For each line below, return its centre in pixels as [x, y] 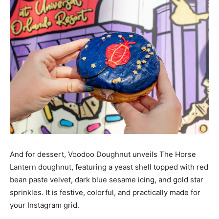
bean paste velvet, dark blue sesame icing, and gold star [107, 179]
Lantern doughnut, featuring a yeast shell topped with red [109, 167]
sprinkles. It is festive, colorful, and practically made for [105, 192]
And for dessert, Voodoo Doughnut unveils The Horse [103, 154]
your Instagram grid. [44, 205]
